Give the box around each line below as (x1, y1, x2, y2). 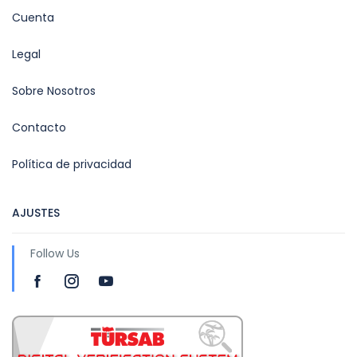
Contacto (12, 119, 66, 135)
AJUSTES (12, 204, 60, 221)
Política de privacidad (12, 155, 131, 172)
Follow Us (30, 245, 80, 261)
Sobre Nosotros (12, 82, 96, 99)
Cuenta (12, 9, 54, 25)
